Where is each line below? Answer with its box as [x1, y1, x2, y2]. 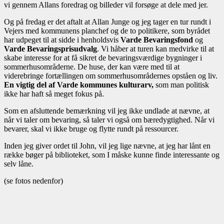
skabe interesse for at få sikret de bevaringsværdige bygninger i [4, 53, 202, 62]
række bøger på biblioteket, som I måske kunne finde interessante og [4, 150, 219, 159]
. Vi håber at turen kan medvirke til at [97, 44, 214, 53]
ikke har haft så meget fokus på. [4, 89, 104, 98]
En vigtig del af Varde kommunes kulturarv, [4, 80, 155, 89]
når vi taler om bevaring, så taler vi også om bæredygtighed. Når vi [4, 115, 214, 124]
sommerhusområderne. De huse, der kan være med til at [4, 62, 179, 71]
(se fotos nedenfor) [4, 176, 63, 185]
